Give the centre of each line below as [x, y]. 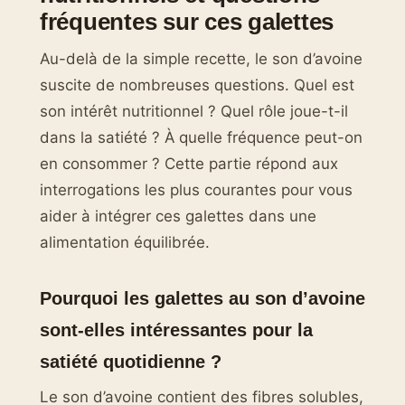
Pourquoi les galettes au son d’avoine [202, 298]
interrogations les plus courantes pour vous [196, 190]
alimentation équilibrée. [125, 243]
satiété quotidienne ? [131, 362]
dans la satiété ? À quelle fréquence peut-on [201, 138]
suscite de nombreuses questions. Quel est [197, 85]
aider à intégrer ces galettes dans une [178, 217]
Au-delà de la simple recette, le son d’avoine [201, 59]
